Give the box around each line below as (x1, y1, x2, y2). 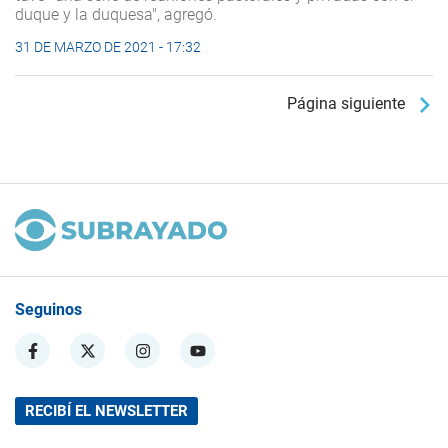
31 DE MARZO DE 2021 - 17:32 (15, 39, 201, 56)
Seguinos (15, 299, 82, 319)
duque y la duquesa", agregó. (15, 5, 217, 25)
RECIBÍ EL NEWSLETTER (25, 401, 188, 420)
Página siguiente (287, 94, 417, 114)
